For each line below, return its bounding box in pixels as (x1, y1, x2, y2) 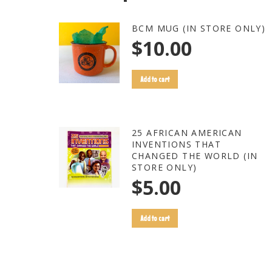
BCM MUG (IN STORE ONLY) (132, 22, 266, 34)
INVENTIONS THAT (132, 138, 221, 150)
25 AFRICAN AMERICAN (132, 127, 242, 138)
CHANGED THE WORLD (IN (132, 150, 258, 161)
